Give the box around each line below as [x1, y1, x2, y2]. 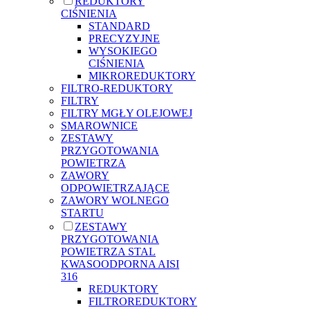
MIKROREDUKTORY [89, 69, 196, 82]
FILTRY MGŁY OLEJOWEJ [61, 107, 192, 119]
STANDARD [89, 19, 150, 32]
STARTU [61, 206, 104, 219]
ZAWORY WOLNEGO [61, 194, 169, 206]
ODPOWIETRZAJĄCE [61, 181, 170, 194]
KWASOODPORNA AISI [61, 257, 179, 270]
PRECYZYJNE [89, 32, 160, 44]
